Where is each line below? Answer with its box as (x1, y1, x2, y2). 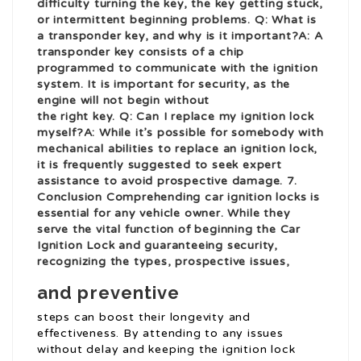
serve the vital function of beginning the (37, 222, 280, 237)
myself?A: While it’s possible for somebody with (37, 126, 324, 140)
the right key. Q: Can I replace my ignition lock (37, 110, 314, 124)
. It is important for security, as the (80, 77, 291, 92)
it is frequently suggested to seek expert (37, 158, 282, 172)
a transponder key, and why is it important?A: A (37, 29, 323, 44)
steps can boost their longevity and (37, 310, 251, 325)
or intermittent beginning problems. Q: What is (37, 13, 317, 27)
